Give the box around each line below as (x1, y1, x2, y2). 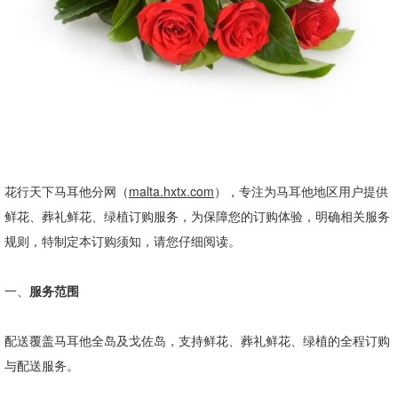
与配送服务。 (4, 356, 79, 374)
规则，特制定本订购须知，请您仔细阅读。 (4, 232, 241, 250)
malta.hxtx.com (129, 182, 214, 200)
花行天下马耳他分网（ (4, 182, 129, 200)
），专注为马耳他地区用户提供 (214, 182, 388, 200)
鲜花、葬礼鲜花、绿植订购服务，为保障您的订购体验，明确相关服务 (4, 207, 390, 225)
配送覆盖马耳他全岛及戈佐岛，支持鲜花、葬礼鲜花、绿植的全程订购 (4, 331, 390, 349)
